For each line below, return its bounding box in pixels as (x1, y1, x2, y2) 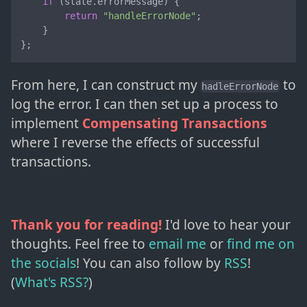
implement (11, 113, 82, 132)
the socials (11, 253, 76, 272)
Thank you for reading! (11, 214, 162, 234)
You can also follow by (83, 253, 221, 272)
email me (149, 234, 206, 253)
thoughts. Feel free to (11, 234, 145, 253)
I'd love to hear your (162, 214, 291, 234)
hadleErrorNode (201, 80, 279, 92)
